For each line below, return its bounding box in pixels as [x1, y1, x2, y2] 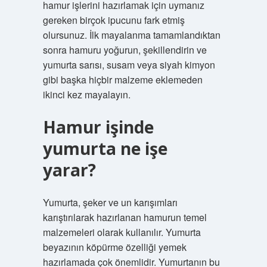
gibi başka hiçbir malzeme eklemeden [42, 73, 203, 86]
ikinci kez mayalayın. [42, 88, 131, 101]
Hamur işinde [42, 116, 154, 138]
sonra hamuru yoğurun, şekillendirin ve [42, 43, 207, 57]
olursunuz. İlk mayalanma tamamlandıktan [42, 28, 221, 42]
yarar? [42, 159, 96, 181]
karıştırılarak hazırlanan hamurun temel [42, 210, 207, 224]
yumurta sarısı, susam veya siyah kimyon [42, 58, 215, 72]
